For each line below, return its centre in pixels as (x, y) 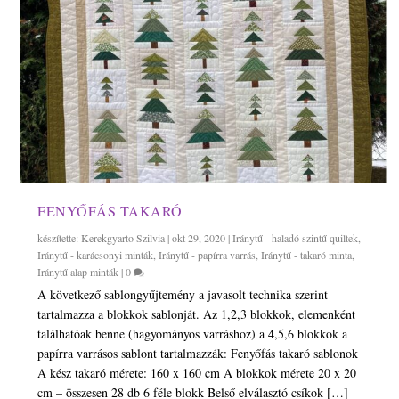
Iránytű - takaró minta (307, 255)
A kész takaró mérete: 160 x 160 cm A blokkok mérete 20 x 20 (197, 373)
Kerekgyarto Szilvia (123, 238)
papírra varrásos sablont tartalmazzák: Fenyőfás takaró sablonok (198, 354)
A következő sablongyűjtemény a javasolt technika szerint (183, 295)
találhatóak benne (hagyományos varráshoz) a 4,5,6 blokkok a (193, 334)
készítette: (60, 238)
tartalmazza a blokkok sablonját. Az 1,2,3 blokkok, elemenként (197, 314)
